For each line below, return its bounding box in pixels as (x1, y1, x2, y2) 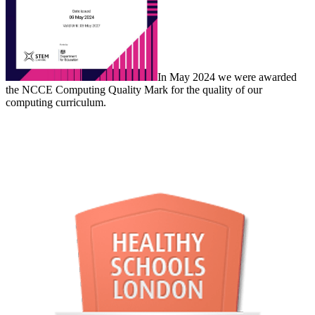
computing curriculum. (6, 96, 106, 109)
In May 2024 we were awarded (157, 71, 297, 84)
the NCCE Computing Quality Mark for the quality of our (6, 84, 262, 96)
